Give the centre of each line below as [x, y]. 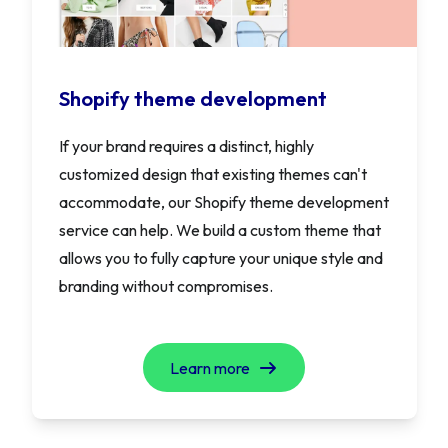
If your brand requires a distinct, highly [186, 146]
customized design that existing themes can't [212, 174]
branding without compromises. [165, 286]
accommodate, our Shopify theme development [223, 202]
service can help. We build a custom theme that [219, 230]
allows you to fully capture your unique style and [220, 258]
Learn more [212, 367]
